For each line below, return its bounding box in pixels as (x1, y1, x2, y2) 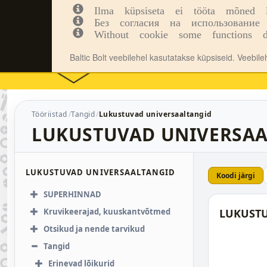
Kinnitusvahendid (89, 10, 163, 20)
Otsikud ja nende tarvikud (44, 223, 145, 234)
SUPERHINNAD (44, 189, 101, 200)
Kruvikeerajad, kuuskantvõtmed (44, 206, 170, 217)
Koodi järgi (216, 170, 255, 181)
